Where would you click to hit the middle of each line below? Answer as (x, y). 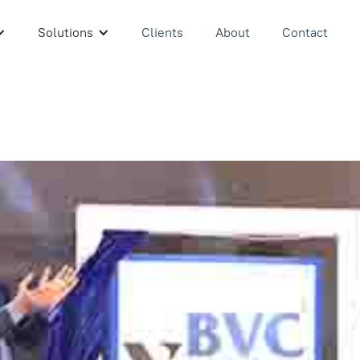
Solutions (65, 32)
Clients (162, 32)
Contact (305, 32)
